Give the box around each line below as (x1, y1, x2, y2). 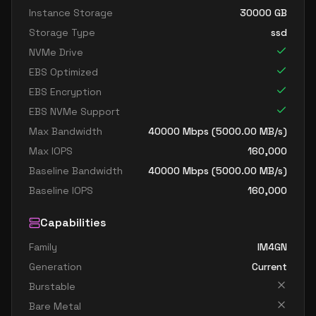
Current (252, 260, 287, 273)
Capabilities (40, 215, 107, 230)
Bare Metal (29, 300, 81, 312)
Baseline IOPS (29, 184, 93, 197)
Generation (29, 260, 82, 273)
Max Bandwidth (29, 125, 102, 138)
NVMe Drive (29, 46, 83, 59)
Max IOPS (29, 145, 73, 157)
